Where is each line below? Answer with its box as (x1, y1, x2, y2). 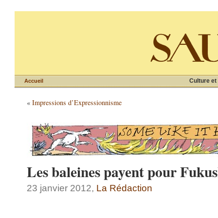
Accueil (24, 78, 43, 84)
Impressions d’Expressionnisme (32, 98, 122, 107)
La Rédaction (96, 183, 152, 193)
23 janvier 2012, (27, 183, 96, 193)
